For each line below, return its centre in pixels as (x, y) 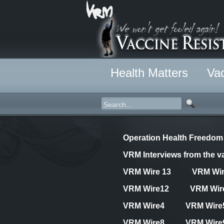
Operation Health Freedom (173, 138)
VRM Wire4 (144, 206)
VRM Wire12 (146, 189)
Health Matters (149, 73)
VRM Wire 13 (147, 172)
